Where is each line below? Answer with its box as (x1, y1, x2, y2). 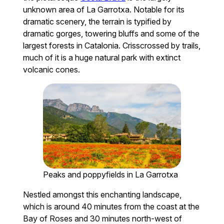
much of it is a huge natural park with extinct (23, 52, 181, 63)
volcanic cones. (23, 64, 80, 75)
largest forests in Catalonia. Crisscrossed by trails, (23, 40, 201, 51)
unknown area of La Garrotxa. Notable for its (23, 4, 185, 15)
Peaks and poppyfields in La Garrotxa (43, 169, 178, 180)
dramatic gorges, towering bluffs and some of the (23, 28, 200, 39)
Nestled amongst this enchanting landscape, (23, 189, 182, 200)
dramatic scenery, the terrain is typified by (23, 16, 172, 27)
